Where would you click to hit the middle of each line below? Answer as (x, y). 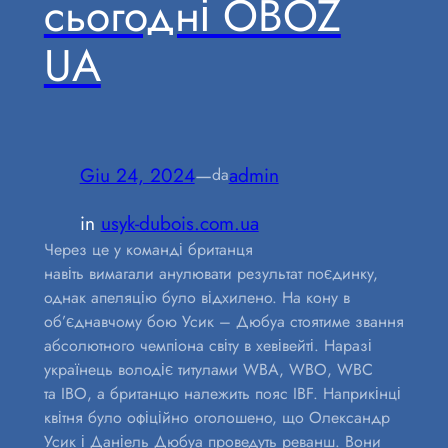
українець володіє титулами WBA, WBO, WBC (208, 370)
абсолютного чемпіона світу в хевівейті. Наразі (207, 346)
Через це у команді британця (148, 250)
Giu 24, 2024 (137, 174)
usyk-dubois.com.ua (179, 223)
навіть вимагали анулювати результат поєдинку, (210, 274)
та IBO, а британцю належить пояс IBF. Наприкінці (222, 394)
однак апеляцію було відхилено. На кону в (196, 298)
